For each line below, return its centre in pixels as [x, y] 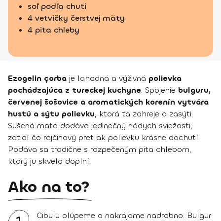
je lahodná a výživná [108, 78]
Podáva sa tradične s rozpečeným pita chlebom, [100, 149]
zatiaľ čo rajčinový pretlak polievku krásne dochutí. [104, 137]
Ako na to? [49, 187]
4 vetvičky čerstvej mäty [76, 18]
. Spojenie [160, 90]
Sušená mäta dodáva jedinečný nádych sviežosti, [100, 126]
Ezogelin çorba [37, 78]
